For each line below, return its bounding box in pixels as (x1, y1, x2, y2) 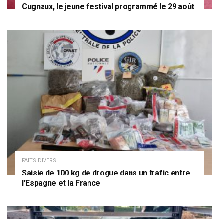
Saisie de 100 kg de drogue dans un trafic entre (22, 168, 190, 178)
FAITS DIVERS (22, 157, 56, 164)
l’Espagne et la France (22, 178, 100, 188)
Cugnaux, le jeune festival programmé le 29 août (22, 1, 194, 11)
